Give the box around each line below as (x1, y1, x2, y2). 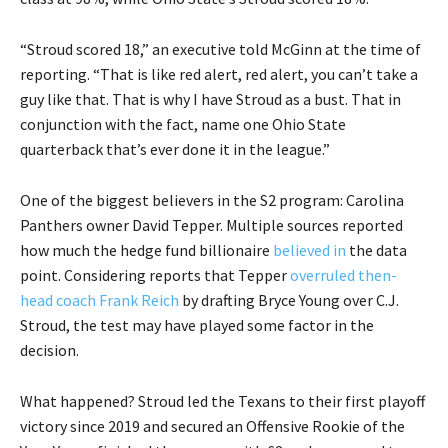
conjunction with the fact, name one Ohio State (20, 114, 346, 135)
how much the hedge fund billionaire (20, 240, 273, 261)
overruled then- (290, 265, 397, 286)
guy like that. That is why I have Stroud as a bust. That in (20, 89, 401, 110)
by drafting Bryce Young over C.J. (179, 290, 399, 311)
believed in (273, 240, 346, 261)
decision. (20, 340, 79, 361)
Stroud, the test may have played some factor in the (20, 315, 374, 336)
